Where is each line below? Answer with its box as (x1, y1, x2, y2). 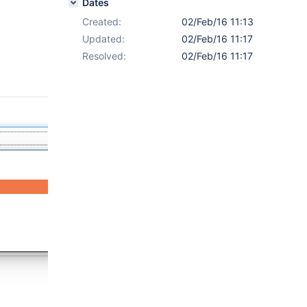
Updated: (82, 33, 125, 45)
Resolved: (82, 50, 126, 62)
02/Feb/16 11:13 (182, 16, 254, 27)
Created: (82, 16, 121, 27)
